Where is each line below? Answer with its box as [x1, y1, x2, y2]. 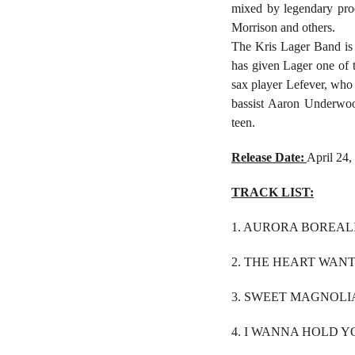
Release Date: [231, 151, 304, 165]
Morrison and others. [231, 21, 335, 35]
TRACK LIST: [231, 185, 314, 200]
